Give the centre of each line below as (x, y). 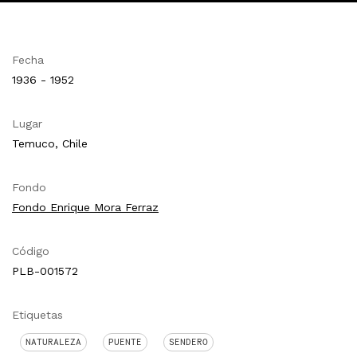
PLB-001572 (45, 271)
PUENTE (125, 341)
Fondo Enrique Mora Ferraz (85, 207)
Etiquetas (37, 314)
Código (31, 251)
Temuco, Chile (50, 143)
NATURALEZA (53, 341)
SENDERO (188, 341)
